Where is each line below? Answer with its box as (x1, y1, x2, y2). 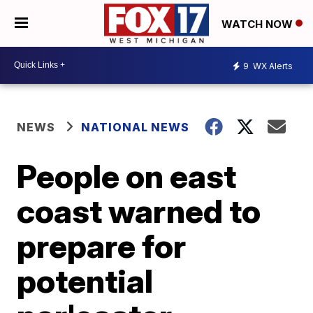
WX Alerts (251, 61, 293, 72)
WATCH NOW (221, 17, 296, 31)
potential (17, 261, 154, 300)
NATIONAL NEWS (81, 119, 190, 134)
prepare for (17, 226, 187, 265)
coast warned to (17, 191, 261, 231)
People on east (17, 156, 237, 196)
